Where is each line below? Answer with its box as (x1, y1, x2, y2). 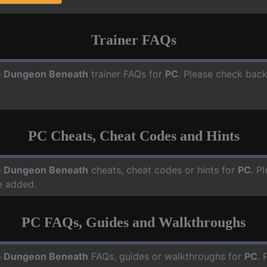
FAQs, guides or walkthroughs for (88, 250, 244, 262)
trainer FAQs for (88, 68, 165, 80)
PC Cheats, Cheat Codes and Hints (27, 128, 240, 144)
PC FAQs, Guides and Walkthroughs (21, 215, 246, 230)
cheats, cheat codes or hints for (88, 164, 238, 176)
